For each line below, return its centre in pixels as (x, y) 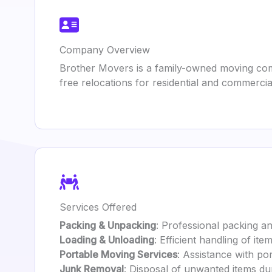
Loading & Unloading (107, 240)
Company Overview (105, 50)
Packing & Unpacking (108, 225)
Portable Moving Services (118, 254)
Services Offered (98, 207)
